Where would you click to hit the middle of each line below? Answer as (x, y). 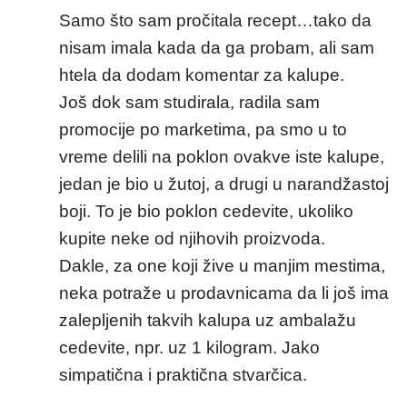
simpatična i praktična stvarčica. (183, 374)
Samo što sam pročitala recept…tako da (215, 20)
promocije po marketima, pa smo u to (203, 129)
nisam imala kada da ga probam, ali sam (217, 47)
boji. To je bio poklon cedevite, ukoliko (206, 211)
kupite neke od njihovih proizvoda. (192, 238)
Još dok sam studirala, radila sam (189, 102)
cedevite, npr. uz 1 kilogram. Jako (189, 347)
